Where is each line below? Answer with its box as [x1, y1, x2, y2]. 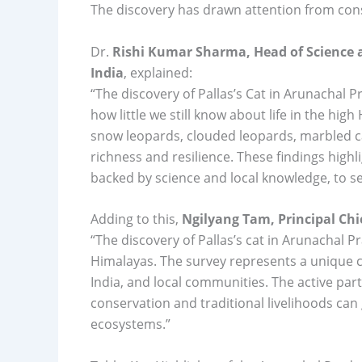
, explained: [124, 63, 192, 82]
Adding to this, [90, 210, 182, 229]
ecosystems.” [90, 315, 170, 334]
